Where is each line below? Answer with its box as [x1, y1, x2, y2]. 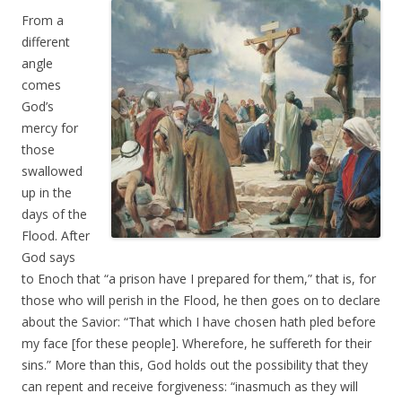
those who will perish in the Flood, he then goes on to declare [22, 292, 380, 310]
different [22, 33, 70, 51]
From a [22, 12, 64, 30]
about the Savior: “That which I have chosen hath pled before [22, 313, 376, 331]
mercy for [22, 119, 78, 137]
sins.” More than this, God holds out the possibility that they [22, 356, 368, 374]
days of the [22, 205, 87, 223]
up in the [22, 184, 72, 202]
